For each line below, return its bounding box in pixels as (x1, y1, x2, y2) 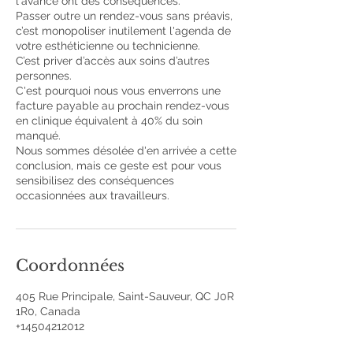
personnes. (16, 69, 72, 82)
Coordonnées (16, 256, 124, 275)
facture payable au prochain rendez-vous (16, 99, 229, 112)
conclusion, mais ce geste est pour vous (16, 159, 221, 172)
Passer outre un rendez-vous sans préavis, (16, 9, 232, 22)
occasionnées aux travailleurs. (16, 189, 169, 202)
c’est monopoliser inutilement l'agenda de (16, 24, 231, 37)
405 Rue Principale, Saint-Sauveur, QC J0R (16, 290, 234, 303)
